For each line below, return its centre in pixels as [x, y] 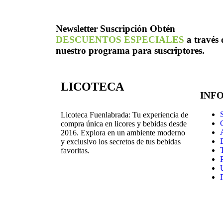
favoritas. [75, 150]
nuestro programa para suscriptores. [130, 51]
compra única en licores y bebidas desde [124, 123]
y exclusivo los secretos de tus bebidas [121, 141]
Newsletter [77, 29]
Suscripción [122, 29]
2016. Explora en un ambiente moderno [123, 132]
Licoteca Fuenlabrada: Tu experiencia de [124, 114]
